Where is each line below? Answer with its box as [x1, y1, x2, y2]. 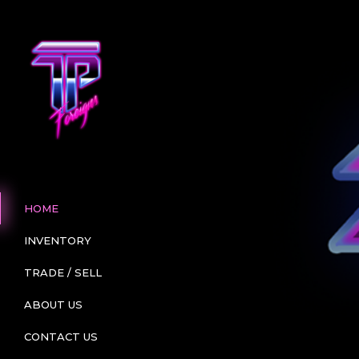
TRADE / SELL [23, 266, 102, 279]
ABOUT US [23, 298, 83, 311]
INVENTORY [23, 234, 91, 247]
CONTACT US [23, 330, 98, 343]
